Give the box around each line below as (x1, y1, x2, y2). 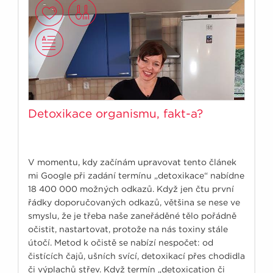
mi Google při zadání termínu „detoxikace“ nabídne (28, 170, 244, 180)
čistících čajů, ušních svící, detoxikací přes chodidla (28, 250, 245, 261)
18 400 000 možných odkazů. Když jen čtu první (28, 183, 234, 194)
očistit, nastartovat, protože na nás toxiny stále (28, 224, 228, 234)
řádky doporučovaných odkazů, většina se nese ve (28, 197, 240, 207)
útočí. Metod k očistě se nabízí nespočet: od (28, 237, 213, 247)
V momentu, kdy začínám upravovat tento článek (28, 157, 236, 167)
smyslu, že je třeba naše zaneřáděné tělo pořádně (28, 210, 236, 221)
